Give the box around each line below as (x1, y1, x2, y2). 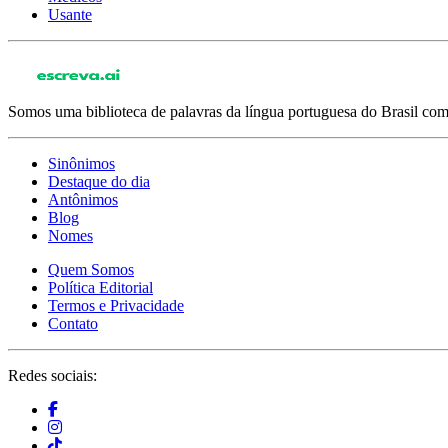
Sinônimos (48, 155, 115, 173)
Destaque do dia (48, 173, 150, 191)
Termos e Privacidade (48, 297, 184, 315)
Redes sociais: (8, 367, 97, 385)
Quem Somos (48, 261, 134, 279)
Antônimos (48, 191, 118, 209)
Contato (48, 315, 98, 333)
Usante (48, 6, 92, 24)
